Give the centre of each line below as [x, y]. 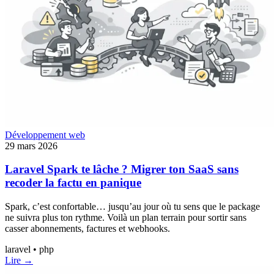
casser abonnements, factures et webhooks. [87, 229]
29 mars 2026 [31, 146]
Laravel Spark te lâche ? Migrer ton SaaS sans [122, 169]
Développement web [45, 135]
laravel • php [29, 250]
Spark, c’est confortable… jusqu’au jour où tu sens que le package [132, 207]
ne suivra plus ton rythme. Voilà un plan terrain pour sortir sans [126, 218]
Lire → [19, 261]
